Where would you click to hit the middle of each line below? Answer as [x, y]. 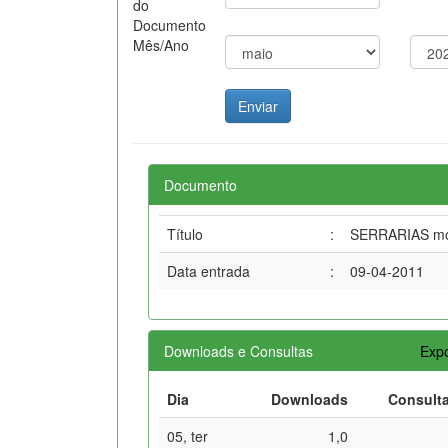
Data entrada [208, 270]
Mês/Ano [161, 44]
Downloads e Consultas [238, 350]
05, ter [187, 435]
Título [185, 233]
